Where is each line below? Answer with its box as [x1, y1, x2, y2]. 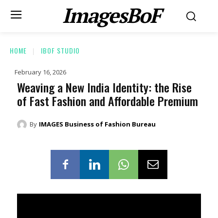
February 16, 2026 [15, 67, 66, 76]
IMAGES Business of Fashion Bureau [39, 120, 156, 129]
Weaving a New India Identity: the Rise [17, 78, 192, 96]
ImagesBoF [62, 1, 161, 29]
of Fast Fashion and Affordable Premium [17, 91, 198, 109]
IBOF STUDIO [41, 45, 80, 55]
